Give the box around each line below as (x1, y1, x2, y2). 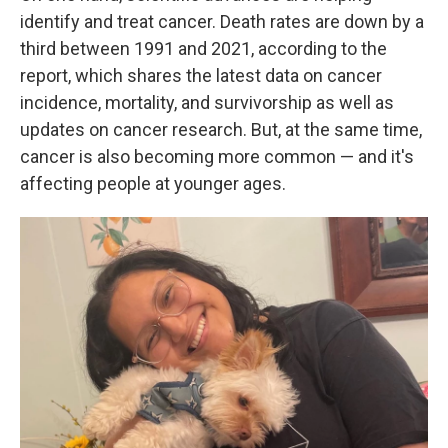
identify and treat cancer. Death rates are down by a (20, 11, 424, 32)
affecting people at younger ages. (20, 173, 286, 194)
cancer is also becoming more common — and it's (20, 146, 414, 167)
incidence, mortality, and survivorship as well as (20, 92, 394, 113)
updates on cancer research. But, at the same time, (20, 119, 422, 140)
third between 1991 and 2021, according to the (20, 38, 387, 59)
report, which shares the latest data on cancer (20, 65, 382, 86)
